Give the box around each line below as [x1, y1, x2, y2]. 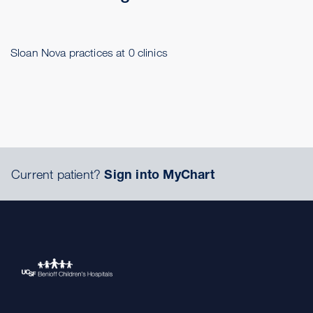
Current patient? [11, 166, 105, 182]
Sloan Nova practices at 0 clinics [10, 46, 168, 59]
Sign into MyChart [104, 166, 214, 182]
